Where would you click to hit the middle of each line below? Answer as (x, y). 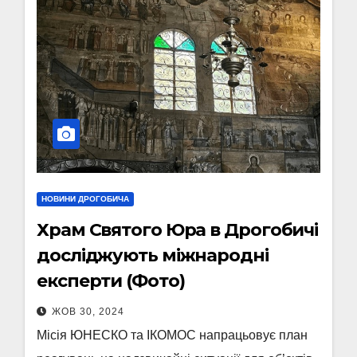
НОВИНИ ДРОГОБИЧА (85, 199)
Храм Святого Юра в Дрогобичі (178, 230)
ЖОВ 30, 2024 (88, 312)
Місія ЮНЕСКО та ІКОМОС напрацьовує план (172, 335)
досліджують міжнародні (153, 255)
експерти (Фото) (111, 281)
